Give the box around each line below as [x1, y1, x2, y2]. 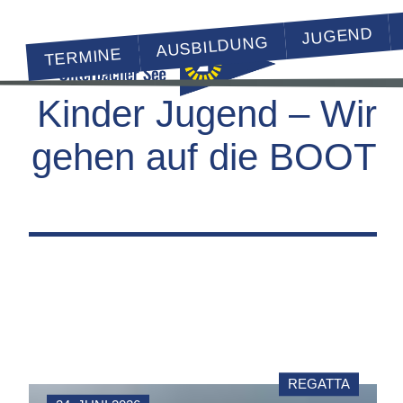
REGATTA [287, 376, 350, 392]
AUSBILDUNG [155, 32, 269, 60]
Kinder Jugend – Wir [36, 92, 377, 135]
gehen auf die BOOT [31, 135, 377, 178]
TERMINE [43, 45, 123, 70]
